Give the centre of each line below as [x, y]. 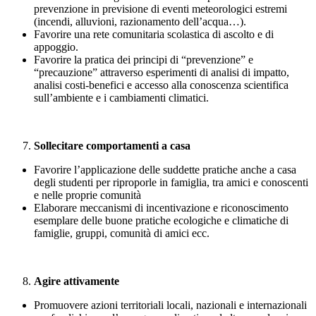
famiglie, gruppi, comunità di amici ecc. [122, 233]
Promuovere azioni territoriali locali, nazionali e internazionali [170, 305]
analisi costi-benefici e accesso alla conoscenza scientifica [161, 85]
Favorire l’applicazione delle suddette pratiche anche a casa [165, 170]
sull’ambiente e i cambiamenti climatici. [121, 98]
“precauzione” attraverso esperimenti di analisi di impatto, [162, 73]
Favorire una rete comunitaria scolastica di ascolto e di [154, 35]
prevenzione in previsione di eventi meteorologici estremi [160, 9]
